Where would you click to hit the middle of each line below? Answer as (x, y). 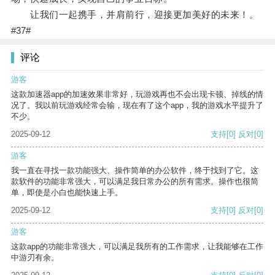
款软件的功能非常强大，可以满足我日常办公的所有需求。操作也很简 (135, 182)
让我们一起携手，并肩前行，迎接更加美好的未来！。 (135, 15)
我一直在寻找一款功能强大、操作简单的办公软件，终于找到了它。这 (135, 171)
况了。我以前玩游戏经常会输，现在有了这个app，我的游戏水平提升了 (137, 106)
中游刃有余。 (35, 258)
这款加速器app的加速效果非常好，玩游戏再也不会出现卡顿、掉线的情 (137, 95)
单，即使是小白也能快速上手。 (67, 193)
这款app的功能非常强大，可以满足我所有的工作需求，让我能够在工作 (137, 247)
